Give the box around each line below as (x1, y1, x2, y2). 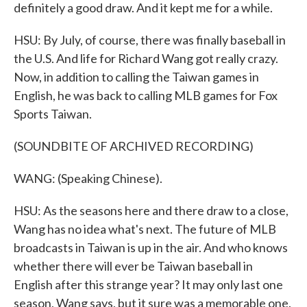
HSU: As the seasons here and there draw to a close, (14, 203, 288, 218)
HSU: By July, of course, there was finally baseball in (14, 32, 286, 47)
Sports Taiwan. (14, 106, 92, 121)
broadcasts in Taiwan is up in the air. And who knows (14, 240, 288, 255)
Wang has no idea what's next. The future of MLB (14, 221, 276, 236)
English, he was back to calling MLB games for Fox (14, 88, 278, 103)
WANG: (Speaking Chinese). (14, 171, 162, 186)
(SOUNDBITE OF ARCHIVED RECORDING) (14, 138, 254, 153)
